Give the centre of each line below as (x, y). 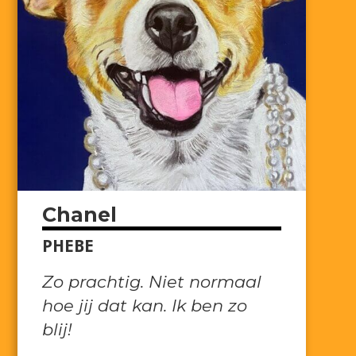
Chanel (80, 215)
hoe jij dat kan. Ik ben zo (145, 306)
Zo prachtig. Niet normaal (152, 282)
